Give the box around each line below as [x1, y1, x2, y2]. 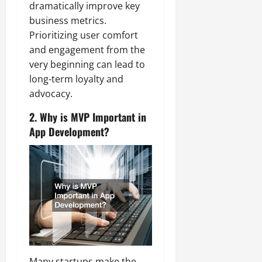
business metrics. [29, 13, 106, 27]
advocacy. [29, 87, 73, 100]
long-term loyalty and [29, 72, 123, 85]
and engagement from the [29, 43, 145, 56]
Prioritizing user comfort [29, 28, 138, 42]
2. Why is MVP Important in [29, 109, 146, 125]
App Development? [29, 123, 109, 139]
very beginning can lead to [29, 57, 145, 71]
